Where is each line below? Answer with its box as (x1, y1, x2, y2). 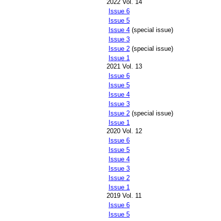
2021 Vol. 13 (107, 63, 142, 71)
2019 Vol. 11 (107, 192, 142, 200)
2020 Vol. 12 (107, 127, 142, 135)
